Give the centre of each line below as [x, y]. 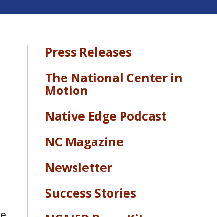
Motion [67, 90]
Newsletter [79, 167]
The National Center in [114, 77]
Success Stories [91, 193]
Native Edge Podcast [106, 116]
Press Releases [88, 52]
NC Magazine [84, 141]
